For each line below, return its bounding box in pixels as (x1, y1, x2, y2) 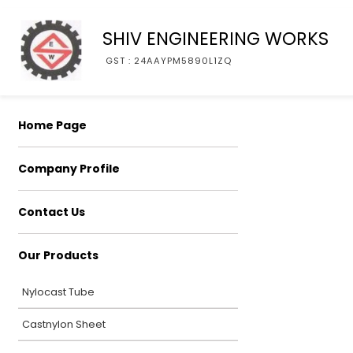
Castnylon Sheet (22, 318, 106, 331)
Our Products (18, 247, 98, 263)
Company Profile (18, 161, 120, 176)
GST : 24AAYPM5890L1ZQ (106, 54, 232, 67)
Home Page (18, 117, 87, 133)
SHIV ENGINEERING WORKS (102, 25, 329, 51)
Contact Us (18, 204, 85, 220)
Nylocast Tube (22, 285, 95, 299)
